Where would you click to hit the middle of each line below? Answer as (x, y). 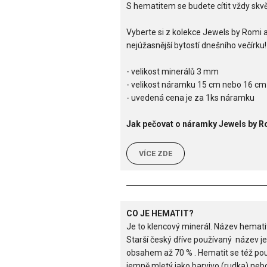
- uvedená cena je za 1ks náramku (190, 98)
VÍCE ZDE (156, 154)
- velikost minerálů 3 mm (173, 72)
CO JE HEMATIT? (160, 214)
